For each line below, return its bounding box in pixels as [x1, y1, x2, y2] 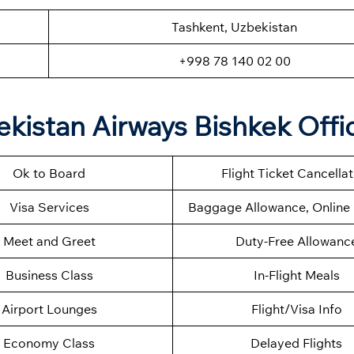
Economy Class [3, 335, 95, 352]
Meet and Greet [2, 233, 96, 250]
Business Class [5, 267, 93, 284]
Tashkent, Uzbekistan [171, 19, 297, 36]
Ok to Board [13, 165, 85, 182]
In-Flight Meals [253, 267, 340, 284]
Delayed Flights [250, 335, 342, 352]
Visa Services [9, 199, 89, 216]
